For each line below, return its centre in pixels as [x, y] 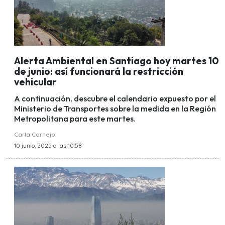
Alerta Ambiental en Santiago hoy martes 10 [117, 61]
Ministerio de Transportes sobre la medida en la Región [115, 108]
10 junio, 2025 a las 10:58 [48, 145]
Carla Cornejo [35, 134]
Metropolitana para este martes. [75, 118]
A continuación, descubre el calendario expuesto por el [115, 98]
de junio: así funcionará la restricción [99, 71]
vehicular [35, 82]
